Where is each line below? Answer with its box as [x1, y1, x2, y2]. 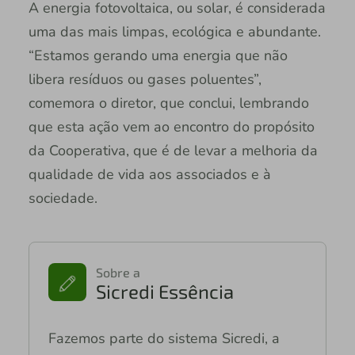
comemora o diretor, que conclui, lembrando [28, 93, 309, 113]
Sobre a [95, 264, 140, 280]
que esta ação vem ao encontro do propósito [28, 116, 315, 136]
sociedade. [28, 188, 97, 208]
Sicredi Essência [95, 279, 234, 303]
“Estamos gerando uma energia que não [28, 45, 288, 65]
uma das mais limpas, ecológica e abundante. [28, 21, 321, 41]
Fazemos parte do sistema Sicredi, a [48, 328, 280, 348]
